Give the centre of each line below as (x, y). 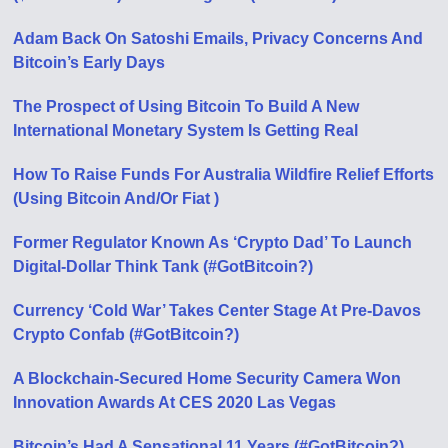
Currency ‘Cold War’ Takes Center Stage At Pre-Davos (217, 311)
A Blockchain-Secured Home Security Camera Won (207, 379)
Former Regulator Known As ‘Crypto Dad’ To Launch (213, 243)
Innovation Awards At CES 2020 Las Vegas (175, 403)
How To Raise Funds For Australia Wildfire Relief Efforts (224, 175)
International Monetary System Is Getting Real (186, 131)
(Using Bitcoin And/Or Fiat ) (116, 199)
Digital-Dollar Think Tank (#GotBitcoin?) (163, 267)
